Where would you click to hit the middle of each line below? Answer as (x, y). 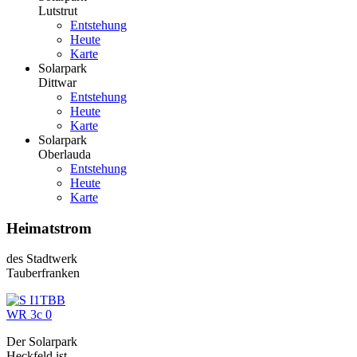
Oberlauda (65, 154)
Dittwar (57, 82)
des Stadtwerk (42, 259)
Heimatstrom (49, 228)
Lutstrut (58, 10)
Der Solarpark (42, 342)
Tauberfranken (43, 273)
